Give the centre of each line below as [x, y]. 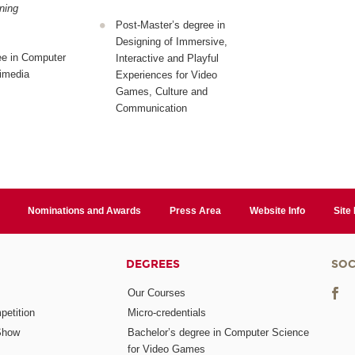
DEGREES [153, 265]
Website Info [277, 211]
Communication [151, 109]
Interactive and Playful [167, 59]
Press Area [195, 211]
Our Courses [157, 292]
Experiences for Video [166, 75]
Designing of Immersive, [171, 42]
